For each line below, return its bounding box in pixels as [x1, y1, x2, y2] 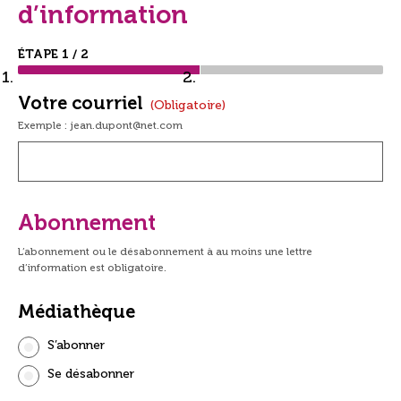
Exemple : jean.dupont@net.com [18, 118, 183, 132]
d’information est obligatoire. [18, 260, 166, 274]
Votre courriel [18, 91, 147, 114]
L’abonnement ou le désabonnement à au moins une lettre [18, 244, 312, 258]
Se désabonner [47, 365, 134, 381]
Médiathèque [18, 300, 135, 322]
